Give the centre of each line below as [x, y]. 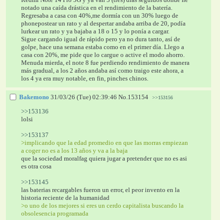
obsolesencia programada [55, 213]
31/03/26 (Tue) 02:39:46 [83, 97]
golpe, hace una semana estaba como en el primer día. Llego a [103, 47]
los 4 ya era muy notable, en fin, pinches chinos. [85, 78]
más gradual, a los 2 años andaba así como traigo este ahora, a [103, 70]
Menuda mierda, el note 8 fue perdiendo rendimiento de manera [106, 62]
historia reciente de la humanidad [66, 197]
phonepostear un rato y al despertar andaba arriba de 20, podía [104, 23]
